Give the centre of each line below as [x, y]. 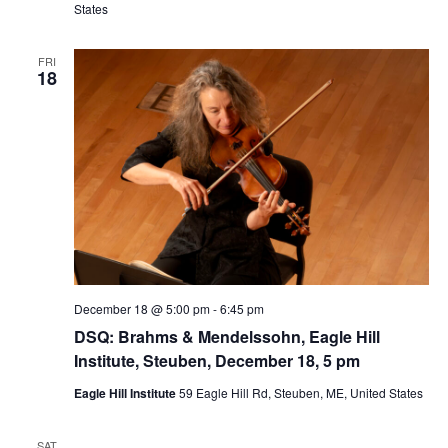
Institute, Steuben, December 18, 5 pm [216, 361]
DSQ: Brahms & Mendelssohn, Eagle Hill [226, 337]
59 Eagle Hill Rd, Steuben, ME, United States [300, 393]
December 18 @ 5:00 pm [141, 309]
